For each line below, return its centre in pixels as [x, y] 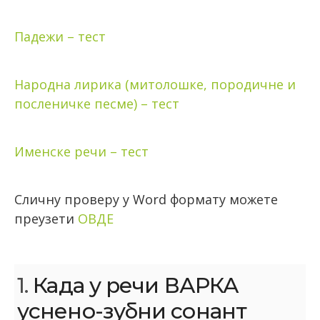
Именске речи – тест [81, 152]
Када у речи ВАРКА [134, 286]
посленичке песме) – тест [97, 104]
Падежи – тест [60, 37]
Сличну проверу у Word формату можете [146, 200]
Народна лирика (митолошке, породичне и [155, 85]
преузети [46, 219]
